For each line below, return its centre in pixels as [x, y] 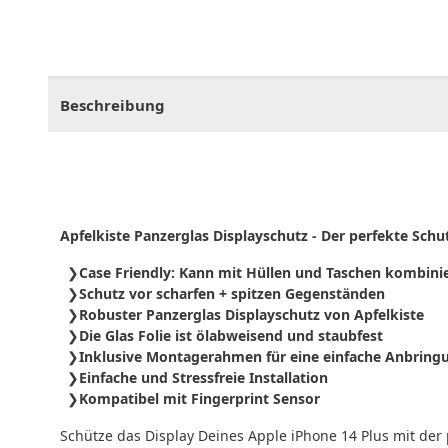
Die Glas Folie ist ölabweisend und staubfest [231, 335]
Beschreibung [112, 104]
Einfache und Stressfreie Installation [203, 377]
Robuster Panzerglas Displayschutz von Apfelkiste [251, 314]
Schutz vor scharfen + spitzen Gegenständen [232, 293]
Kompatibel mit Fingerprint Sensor [199, 398]
